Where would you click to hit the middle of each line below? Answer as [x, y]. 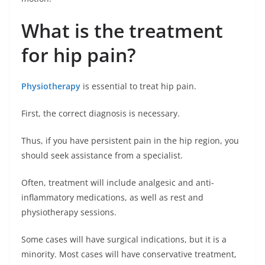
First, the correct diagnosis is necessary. [101, 113]
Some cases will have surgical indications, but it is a [124, 239]
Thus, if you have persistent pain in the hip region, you [130, 140]
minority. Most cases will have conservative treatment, [129, 254]
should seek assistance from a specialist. [102, 155]
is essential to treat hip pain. [138, 86]
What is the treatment [122, 30]
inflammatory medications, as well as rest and [112, 197]
